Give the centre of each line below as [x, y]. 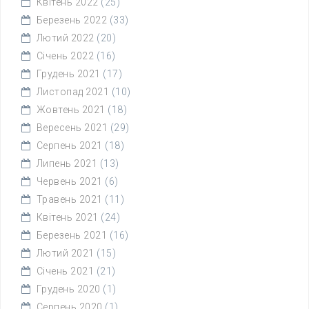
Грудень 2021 [68, 74]
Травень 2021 [69, 199]
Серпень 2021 [69, 146]
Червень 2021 [69, 181]
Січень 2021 [65, 271]
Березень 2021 [71, 235]
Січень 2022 [65, 56]
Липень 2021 [67, 163]
